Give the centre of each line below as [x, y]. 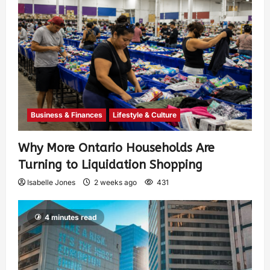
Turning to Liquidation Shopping [110, 165]
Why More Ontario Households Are [116, 148]
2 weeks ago [115, 182]
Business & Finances [67, 115]
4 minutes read [71, 217]
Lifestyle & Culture [145, 115]
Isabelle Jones [51, 182]
